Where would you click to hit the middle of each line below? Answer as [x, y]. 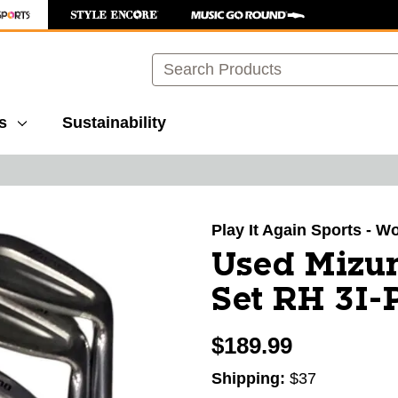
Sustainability [114, 123]
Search [177, 62]
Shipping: [251, 378]
